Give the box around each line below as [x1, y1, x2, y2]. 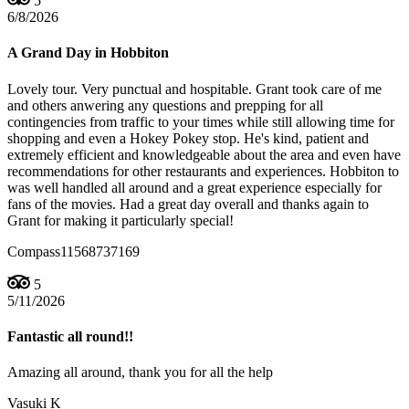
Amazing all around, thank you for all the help [7, 364, 273, 381]
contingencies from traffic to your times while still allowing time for [7, 113, 394, 130]
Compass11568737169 [7, 243, 140, 259]
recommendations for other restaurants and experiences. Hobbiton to [7, 163, 399, 179]
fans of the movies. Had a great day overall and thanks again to [7, 195, 369, 212]
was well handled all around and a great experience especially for [7, 179, 382, 195]
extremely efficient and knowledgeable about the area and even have [7, 146, 401, 163]
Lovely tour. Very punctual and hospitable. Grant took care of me [7, 80, 382, 97]
